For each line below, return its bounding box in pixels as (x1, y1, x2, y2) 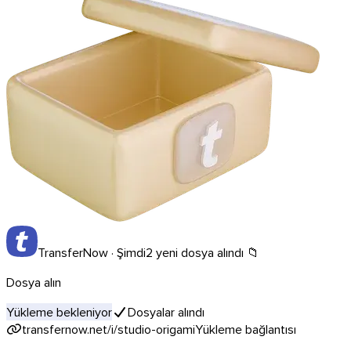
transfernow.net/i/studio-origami (22, 320, 195, 338)
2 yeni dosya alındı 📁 (146, 243, 259, 261)
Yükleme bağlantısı (195, 320, 296, 338)
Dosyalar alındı (128, 302, 204, 320)
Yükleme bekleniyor (6, 302, 112, 320)
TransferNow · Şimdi (38, 243, 146, 261)
